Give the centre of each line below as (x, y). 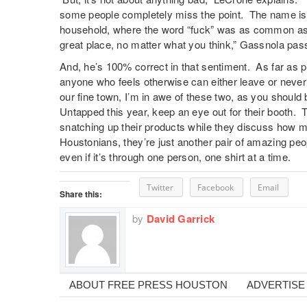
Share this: (81, 194)
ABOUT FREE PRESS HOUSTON (148, 285)
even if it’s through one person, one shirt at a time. (175, 157)
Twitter (160, 187)
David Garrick (181, 219)
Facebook (216, 187)
